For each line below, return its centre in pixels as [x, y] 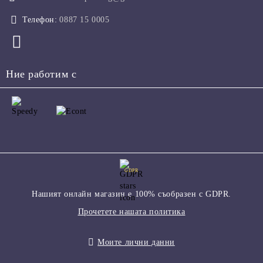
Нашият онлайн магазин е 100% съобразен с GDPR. [131, 194]
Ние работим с [41, 74]
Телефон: [40, 19]
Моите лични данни [136, 242]
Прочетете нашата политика [131, 211]
